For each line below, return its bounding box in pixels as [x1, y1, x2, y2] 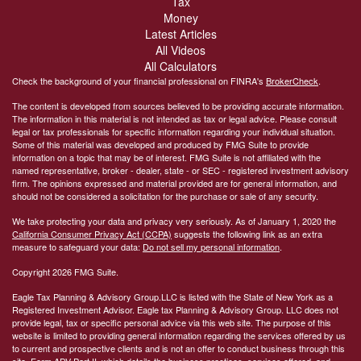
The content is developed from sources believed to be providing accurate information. [12, 98, 344, 112]
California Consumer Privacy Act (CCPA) [12, 226, 172, 240]
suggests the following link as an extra [172, 226, 322, 240]
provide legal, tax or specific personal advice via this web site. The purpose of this [12, 315, 331, 329]
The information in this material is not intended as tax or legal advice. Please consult [12, 111, 337, 125]
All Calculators [144, 57, 217, 74]
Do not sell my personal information [143, 239, 280, 253]
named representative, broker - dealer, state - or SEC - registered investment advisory [12, 163, 349, 176]
